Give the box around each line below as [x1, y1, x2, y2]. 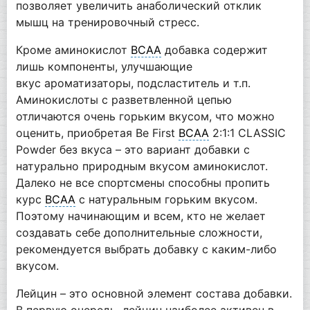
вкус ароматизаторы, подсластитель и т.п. [15, 75, 250, 90]
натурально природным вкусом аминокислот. [15, 158, 268, 173]
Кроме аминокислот [15, 42, 131, 57]
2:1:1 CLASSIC [208, 125, 286, 140]
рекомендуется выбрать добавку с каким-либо [15, 241, 277, 256]
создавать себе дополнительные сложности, [15, 225, 262, 239]
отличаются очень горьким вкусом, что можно [15, 109, 275, 123]
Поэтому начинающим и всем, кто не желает [15, 208, 266, 223]
